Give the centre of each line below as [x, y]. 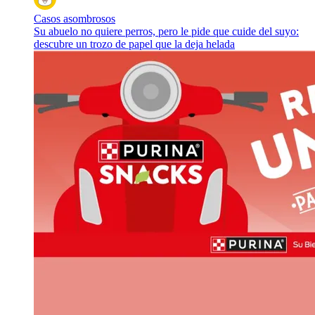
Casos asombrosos [75, 19]
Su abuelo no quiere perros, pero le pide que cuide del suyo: [166, 32]
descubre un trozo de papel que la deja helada [134, 44]
